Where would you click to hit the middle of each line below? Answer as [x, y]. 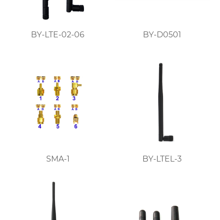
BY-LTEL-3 [162, 159]
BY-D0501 [162, 35]
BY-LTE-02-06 [58, 35]
